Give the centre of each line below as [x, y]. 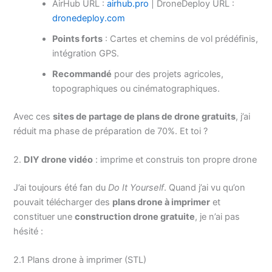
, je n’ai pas [218, 216]
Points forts [78, 39]
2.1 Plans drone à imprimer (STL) [80, 260]
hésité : [29, 231]
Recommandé [82, 74]
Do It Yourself [136, 187]
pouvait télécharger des [63, 202]
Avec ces [33, 116]
